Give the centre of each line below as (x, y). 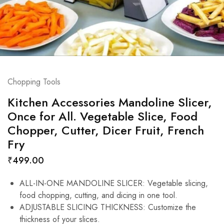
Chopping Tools (34, 82)
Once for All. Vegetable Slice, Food (102, 116)
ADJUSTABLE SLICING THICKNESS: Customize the (108, 207)
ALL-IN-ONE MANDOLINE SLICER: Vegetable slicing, (114, 183)
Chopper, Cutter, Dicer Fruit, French (106, 130)
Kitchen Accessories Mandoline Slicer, (110, 102)
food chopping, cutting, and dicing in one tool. (98, 195)
